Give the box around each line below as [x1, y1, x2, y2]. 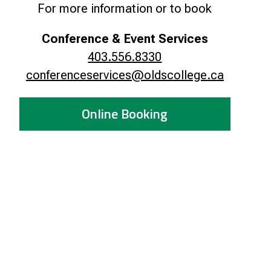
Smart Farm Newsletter [64, 1, 177, 18]
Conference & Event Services [41, 31, 208, 46]
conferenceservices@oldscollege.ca [25, 68, 224, 82]
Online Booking [82, 103, 168, 124]
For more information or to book [38, 1, 212, 16]
